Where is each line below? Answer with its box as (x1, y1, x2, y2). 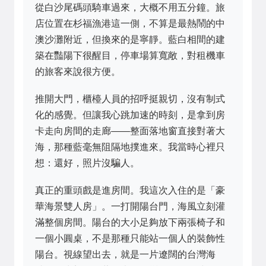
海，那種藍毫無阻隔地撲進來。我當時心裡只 (35, 142, 225, 153)
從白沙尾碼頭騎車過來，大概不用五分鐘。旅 (35, 2, 225, 12)
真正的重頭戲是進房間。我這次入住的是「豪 (35, 185, 225, 196)
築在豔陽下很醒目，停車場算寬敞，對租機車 (35, 50, 225, 61)
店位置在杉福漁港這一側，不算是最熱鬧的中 (35, 18, 225, 28)
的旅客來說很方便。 (35, 66, 121, 77)
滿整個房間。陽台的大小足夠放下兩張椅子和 (35, 217, 225, 228)
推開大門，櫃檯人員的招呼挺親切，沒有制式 (35, 94, 225, 104)
